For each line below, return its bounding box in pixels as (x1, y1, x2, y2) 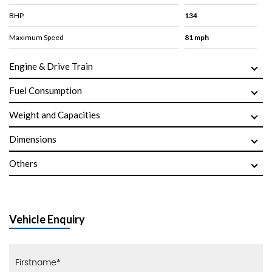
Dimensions (9, 133, 56, 144)
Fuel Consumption (9, 84, 82, 96)
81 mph (184, 32, 209, 42)
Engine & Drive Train (9, 60, 93, 72)
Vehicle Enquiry (9, 212, 85, 226)
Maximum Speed (9, 32, 64, 42)
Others (9, 157, 38, 169)
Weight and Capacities (9, 109, 100, 120)
